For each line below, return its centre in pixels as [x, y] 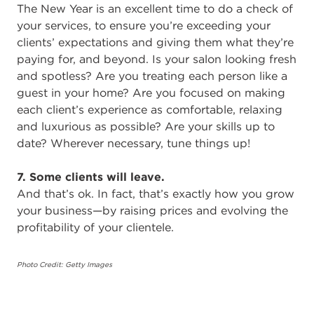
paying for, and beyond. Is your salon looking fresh [157, 59]
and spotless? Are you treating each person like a [152, 75]
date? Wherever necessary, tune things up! [134, 143]
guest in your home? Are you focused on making [151, 92]
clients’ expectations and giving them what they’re [155, 42]
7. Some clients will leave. [91, 176]
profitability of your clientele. [95, 227]
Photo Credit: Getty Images [64, 264]
